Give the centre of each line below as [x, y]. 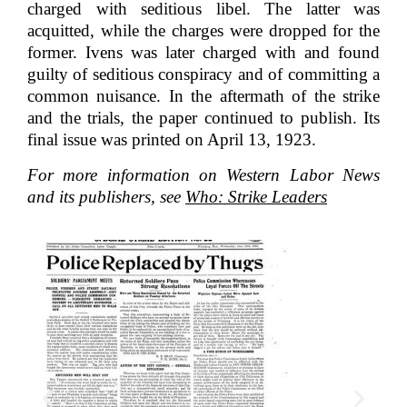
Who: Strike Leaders [256, 197]
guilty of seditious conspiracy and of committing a [203, 74]
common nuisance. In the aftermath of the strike [203, 96]
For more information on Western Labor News [203, 175]
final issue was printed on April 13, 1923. [172, 140]
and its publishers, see [106, 197]
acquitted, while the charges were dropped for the [203, 31]
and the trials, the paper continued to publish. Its [203, 118]
